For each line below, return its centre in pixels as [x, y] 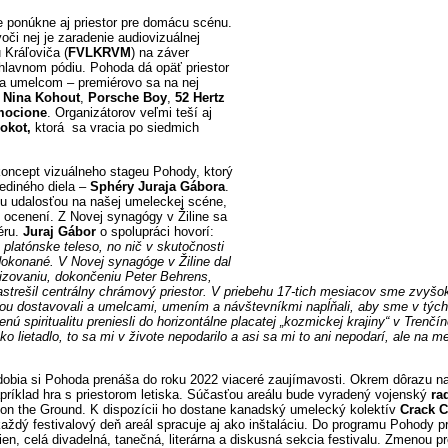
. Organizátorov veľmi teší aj [129, 113]
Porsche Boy [127, 98]
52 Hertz [200, 98]
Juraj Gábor [59, 231]
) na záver [160, 53]
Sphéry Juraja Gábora [157, 186]
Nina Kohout [41, 98]
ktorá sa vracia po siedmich [117, 128]
